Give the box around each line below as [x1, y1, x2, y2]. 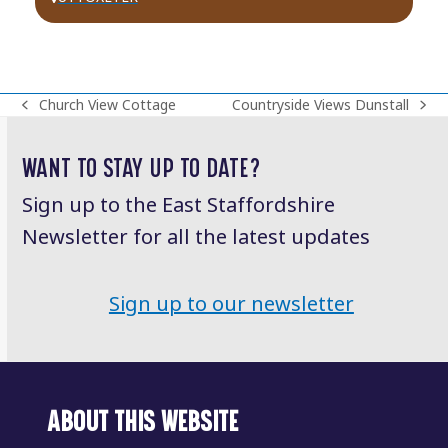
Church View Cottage [38, 95, 176, 116]
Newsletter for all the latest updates [22, 223, 371, 253]
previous [21, 104, 77, 125]
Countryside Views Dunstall [232, 95, 410, 116]
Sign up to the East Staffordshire [22, 191, 336, 221]
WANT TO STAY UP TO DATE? [22, 153, 262, 184]
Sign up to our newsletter [108, 290, 354, 320]
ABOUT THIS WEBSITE [47, 406, 239, 439]
